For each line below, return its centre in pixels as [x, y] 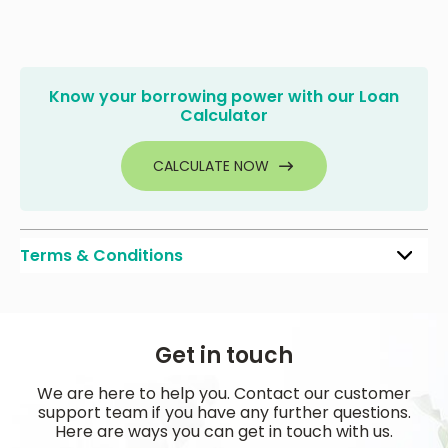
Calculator [224, 115]
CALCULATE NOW [211, 165]
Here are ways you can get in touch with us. [224, 431]
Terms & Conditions [101, 255]
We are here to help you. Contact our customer [224, 393]
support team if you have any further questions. [224, 412]
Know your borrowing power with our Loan [224, 96]
